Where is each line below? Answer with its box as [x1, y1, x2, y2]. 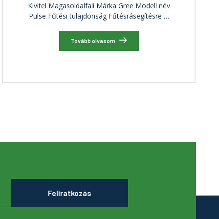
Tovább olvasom [70, 37, 115, 44]
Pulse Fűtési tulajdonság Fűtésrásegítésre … [28, 11, 169, 21]
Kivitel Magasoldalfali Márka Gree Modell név [27, 1, 170, 11]
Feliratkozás [47, 188, 91, 198]
